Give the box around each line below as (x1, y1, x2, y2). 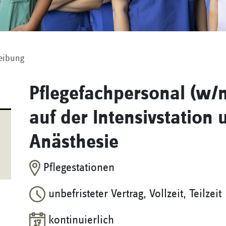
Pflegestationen (40, 161, 115, 174)
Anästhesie (29, 132, 119, 152)
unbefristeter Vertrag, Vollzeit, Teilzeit (45, 188, 221, 200)
